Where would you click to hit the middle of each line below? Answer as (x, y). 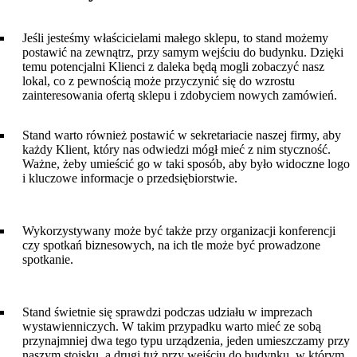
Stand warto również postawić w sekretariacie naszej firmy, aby (182, 135)
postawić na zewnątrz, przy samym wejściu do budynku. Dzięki (183, 53)
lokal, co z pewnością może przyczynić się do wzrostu (159, 81)
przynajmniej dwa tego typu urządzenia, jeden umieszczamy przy (186, 341)
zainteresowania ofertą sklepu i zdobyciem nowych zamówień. (180, 96)
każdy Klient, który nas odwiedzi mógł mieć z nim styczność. (177, 150)
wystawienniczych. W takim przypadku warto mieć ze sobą (172, 327)
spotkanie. (48, 260)
